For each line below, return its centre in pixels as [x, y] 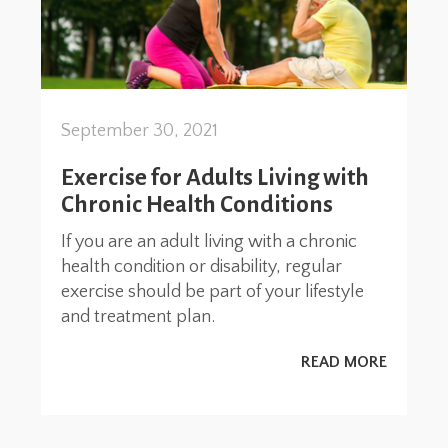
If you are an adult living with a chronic [208, 242]
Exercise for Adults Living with [214, 177]
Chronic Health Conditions [196, 204]
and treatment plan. [137, 317]
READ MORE [344, 362]
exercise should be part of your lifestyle [212, 292]
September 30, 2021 [139, 130]
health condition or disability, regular [201, 267]
